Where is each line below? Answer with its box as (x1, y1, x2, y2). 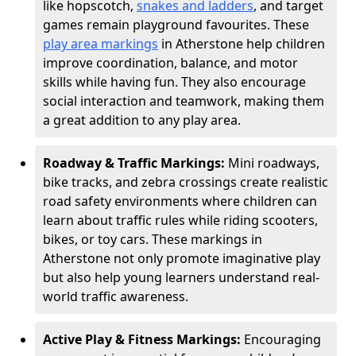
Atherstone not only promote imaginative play (43, 250, 320, 267)
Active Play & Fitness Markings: (43, 331, 244, 348)
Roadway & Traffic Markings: (43, 154, 228, 172)
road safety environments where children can (43, 192, 317, 210)
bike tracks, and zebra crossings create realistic (43, 173, 328, 191)
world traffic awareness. (43, 288, 188, 305)
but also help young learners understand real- (43, 269, 319, 286)
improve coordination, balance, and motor (43, 54, 298, 72)
